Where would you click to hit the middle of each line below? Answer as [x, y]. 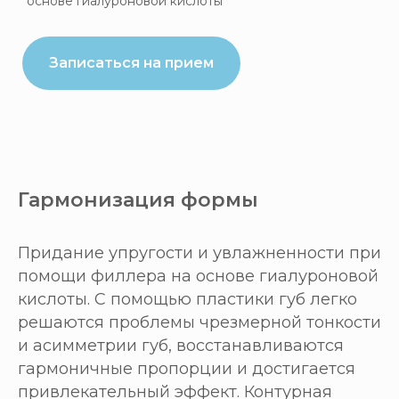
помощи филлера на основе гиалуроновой [198, 277]
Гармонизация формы [138, 200]
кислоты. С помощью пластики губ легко [187, 300]
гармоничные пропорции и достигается [187, 369]
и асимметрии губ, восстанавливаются [181, 346]
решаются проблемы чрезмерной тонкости [199, 323]
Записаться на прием [131, 62]
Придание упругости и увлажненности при [199, 253]
